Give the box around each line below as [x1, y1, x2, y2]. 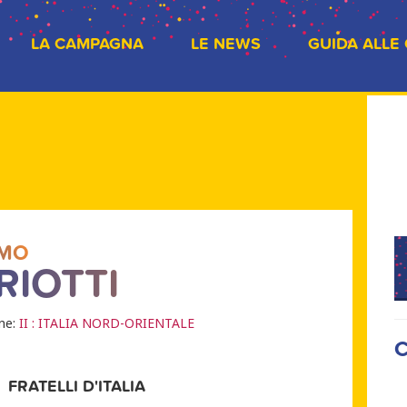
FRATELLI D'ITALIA [8, 377, 146, 396]
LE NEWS [191, 35, 261, 54]
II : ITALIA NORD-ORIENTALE [19, 314, 195, 332]
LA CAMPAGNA [31, 35, 144, 54]
